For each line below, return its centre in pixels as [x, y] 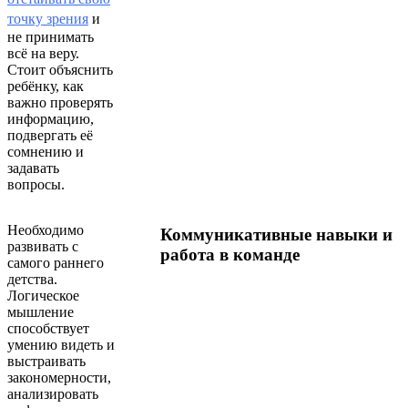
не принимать [51, 36]
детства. [32, 279]
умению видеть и [61, 344]
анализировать [53, 393]
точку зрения [48, 18]
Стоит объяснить [60, 69]
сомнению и [46, 151]
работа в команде [230, 254]
